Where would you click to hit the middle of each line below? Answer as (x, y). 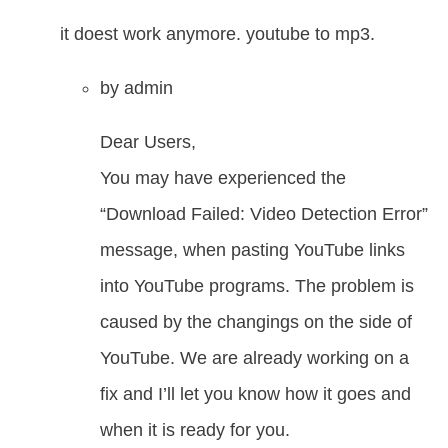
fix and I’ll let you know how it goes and (255, 394)
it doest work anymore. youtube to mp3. (217, 34)
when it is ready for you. (195, 430)
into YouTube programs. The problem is (257, 286)
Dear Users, (148, 142)
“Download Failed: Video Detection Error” (264, 214)
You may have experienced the (223, 178)
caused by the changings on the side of (256, 322)
